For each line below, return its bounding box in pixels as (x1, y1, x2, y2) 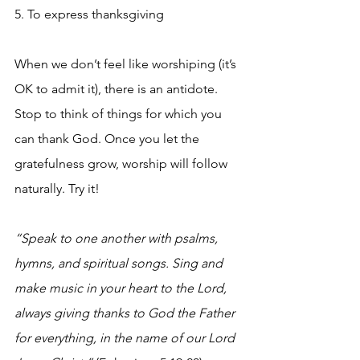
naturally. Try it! (14, 181, 100, 196)
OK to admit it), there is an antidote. (14, 81, 221, 96)
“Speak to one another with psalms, (14, 231, 221, 246)
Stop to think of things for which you (14, 106, 225, 121)
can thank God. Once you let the (14, 131, 202, 146)
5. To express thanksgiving (14, 6, 164, 22)
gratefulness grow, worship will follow (14, 156, 231, 171)
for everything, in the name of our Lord (14, 330, 238, 346)
